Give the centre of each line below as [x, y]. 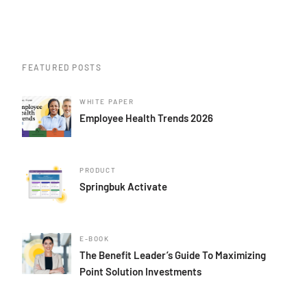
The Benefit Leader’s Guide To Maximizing [173, 255]
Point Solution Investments [140, 271]
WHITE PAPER [107, 101]
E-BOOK [95, 238]
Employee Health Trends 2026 [146, 118]
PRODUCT [98, 170]
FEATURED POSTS [62, 67]
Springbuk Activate [123, 186]
